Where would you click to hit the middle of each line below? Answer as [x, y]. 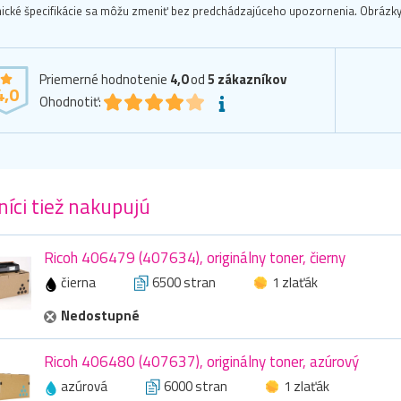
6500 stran [184, 283]
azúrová [84, 387]
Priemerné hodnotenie [105, 80]
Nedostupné [100, 316]
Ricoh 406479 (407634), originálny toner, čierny [195, 258]
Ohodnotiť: [70, 102]
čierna [78, 283]
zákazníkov [252, 80]
